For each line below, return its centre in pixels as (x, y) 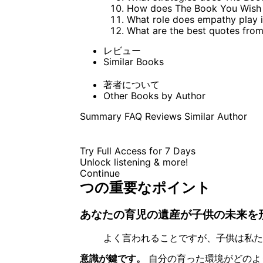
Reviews (163, 116)
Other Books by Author (154, 95)
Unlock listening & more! (134, 162)
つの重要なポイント (145, 187)
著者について (131, 84)
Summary (100, 116)
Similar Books (133, 61)
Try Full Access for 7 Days (137, 151)
